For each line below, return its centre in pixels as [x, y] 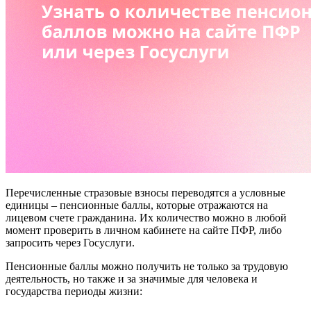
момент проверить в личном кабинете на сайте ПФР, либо [144, 230]
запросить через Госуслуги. [70, 243]
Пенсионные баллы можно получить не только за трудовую [147, 266]
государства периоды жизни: [74, 291]
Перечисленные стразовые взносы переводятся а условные [145, 193]
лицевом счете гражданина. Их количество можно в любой [146, 218]
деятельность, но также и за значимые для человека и [132, 279]
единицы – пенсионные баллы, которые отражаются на [137, 205]
